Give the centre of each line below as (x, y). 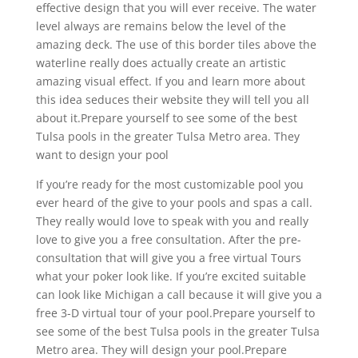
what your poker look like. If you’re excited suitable (171, 276)
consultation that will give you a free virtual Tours (168, 257)
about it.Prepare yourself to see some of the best (166, 117)
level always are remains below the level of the (161, 26)
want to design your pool (102, 154)
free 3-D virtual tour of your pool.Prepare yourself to (175, 312)
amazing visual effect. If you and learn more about (170, 81)
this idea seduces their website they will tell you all (172, 99)
